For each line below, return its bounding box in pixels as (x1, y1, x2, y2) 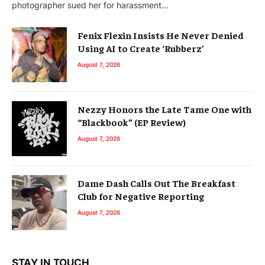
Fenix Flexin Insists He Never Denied (77, 29, 244, 41)
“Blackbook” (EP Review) (77, 116, 186, 128)
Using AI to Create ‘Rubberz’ (77, 42, 204, 54)
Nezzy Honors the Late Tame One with (77, 103, 251, 115)
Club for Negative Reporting (77, 190, 204, 202)
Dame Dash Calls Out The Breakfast (77, 177, 235, 189)
